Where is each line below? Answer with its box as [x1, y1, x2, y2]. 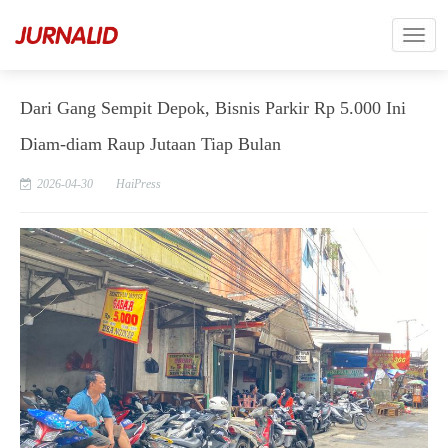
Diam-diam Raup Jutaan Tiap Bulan [20, 134, 281, 154]
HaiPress [116, 177, 161, 191]
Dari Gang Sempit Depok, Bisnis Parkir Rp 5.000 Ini [20, 98, 406, 118]
